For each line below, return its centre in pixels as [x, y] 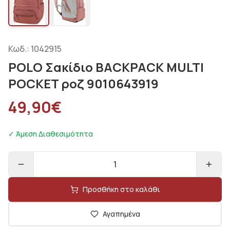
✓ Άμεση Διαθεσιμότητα [51, 134]
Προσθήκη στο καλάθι [121, 189]
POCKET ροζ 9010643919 [83, 83]
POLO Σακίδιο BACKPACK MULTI [106, 67]
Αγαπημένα [121, 214]
